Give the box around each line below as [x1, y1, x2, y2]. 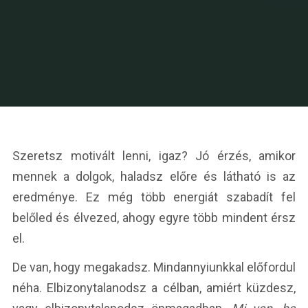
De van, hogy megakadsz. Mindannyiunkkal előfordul [12, 260, 296, 274]
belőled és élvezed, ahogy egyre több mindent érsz [12, 210, 296, 225]
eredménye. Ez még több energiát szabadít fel [12, 190, 296, 204]
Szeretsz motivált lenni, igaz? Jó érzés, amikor [12, 148, 296, 163]
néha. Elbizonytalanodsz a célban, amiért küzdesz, [12, 280, 296, 295]
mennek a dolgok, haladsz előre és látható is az [12, 169, 296, 184]
